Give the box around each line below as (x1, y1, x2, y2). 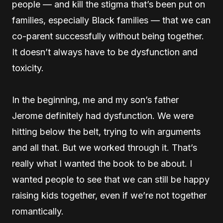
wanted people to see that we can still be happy (12, 174, 210, 185)
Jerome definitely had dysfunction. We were (12, 110, 194, 121)
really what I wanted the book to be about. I (12, 158, 192, 169)
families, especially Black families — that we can (12, 14, 211, 25)
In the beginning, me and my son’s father (12, 94, 179, 105)
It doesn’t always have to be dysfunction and (12, 46, 198, 57)
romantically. (12, 206, 66, 217)
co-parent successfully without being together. (12, 30, 204, 41)
